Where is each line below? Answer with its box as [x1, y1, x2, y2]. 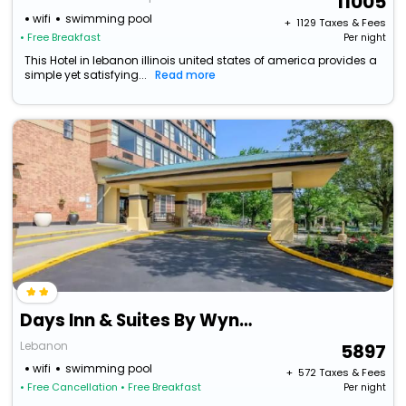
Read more [155, 67, 217, 83]
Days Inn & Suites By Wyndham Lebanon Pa [239, 308, 253, 333]
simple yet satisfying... [24, 67, 148, 83]
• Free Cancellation [20, 380, 119, 395]
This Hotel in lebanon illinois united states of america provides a [24, 53, 378, 69]
